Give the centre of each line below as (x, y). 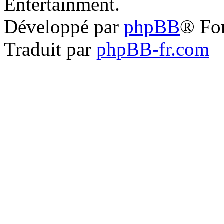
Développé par (64, 27)
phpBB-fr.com (153, 49)
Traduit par (50, 49)
